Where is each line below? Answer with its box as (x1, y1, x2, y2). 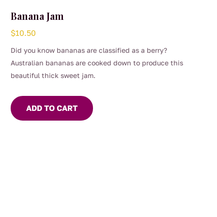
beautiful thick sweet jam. (11, 71, 96, 79)
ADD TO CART (26, 103, 78, 113)
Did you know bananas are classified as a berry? (11, 46, 168, 54)
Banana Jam (11, 9, 64, 22)
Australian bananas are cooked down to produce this (11, 58, 184, 67)
